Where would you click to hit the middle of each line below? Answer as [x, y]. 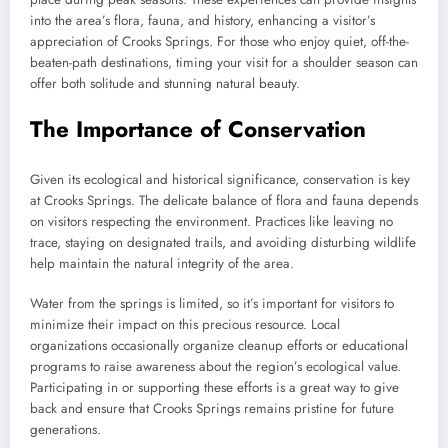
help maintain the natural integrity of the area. [162, 263]
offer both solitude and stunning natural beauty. [165, 84]
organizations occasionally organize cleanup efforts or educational [219, 345]
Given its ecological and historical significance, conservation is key [220, 179]
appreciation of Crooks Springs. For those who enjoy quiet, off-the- [219, 42]
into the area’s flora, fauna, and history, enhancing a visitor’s [202, 21]
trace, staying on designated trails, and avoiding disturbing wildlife [223, 242]
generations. [65, 429]
